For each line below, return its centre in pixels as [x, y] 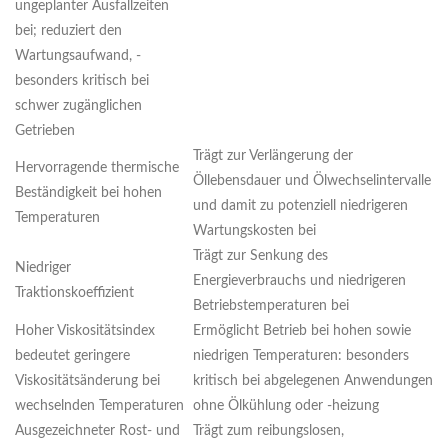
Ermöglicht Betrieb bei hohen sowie [302, 331]
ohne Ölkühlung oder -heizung [286, 406]
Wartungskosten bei [254, 231]
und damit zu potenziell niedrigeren [300, 206]
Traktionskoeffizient [74, 293]
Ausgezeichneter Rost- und [97, 431]
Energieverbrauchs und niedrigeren [299, 281]
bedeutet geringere [72, 356]
